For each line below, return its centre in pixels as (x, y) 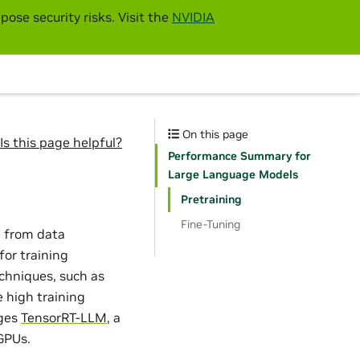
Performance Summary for (239, 156)
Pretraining (211, 199)
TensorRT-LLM (64, 317)
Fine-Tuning (211, 224)
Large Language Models (233, 174)
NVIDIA (193, 17)
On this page (214, 134)
